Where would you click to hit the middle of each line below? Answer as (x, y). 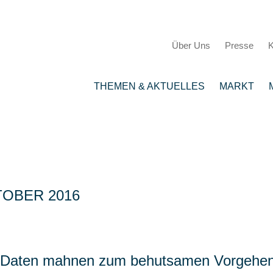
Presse (239, 45)
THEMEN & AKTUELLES (150, 86)
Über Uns (191, 45)
